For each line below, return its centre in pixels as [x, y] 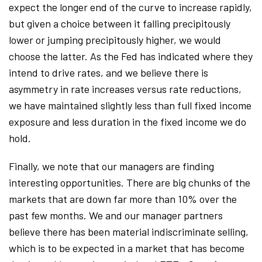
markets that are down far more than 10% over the [123, 199]
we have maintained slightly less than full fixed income [130, 105]
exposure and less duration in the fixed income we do [127, 121]
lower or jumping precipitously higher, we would [115, 39]
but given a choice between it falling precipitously [120, 23]
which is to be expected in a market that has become [127, 248]
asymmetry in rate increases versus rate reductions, [125, 89]
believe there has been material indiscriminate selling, [129, 231]
